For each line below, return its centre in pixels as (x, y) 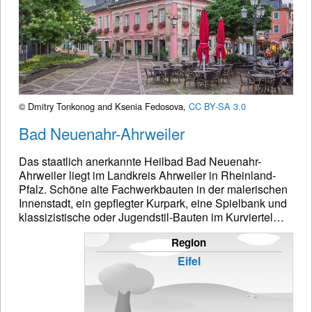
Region (189, 243)
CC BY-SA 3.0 (217, 107)
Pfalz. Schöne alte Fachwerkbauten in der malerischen (153, 189)
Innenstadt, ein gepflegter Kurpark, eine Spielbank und (153, 203)
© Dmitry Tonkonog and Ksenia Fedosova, (104, 107)
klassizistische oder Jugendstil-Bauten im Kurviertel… (151, 217)
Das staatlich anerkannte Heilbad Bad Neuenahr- (140, 162)
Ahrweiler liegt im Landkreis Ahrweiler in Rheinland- (147, 175)
